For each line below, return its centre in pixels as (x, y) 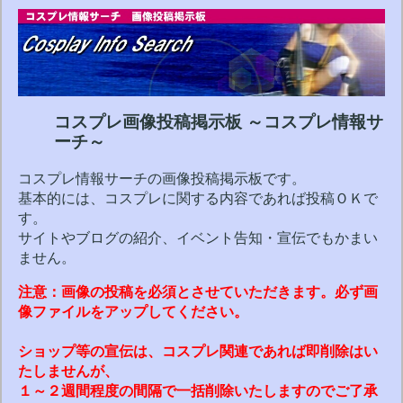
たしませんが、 (68, 372)
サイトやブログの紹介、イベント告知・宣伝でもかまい (198, 238)
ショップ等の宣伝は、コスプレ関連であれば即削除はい (198, 352)
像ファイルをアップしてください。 (133, 312)
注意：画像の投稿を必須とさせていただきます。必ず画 (198, 292)
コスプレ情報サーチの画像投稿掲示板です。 (162, 179)
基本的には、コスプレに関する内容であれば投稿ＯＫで (198, 199)
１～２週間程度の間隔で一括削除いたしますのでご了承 (198, 391)
